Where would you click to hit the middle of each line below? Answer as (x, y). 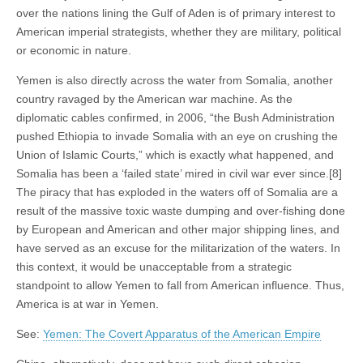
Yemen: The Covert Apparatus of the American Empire (182, 333)
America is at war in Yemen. (88, 303)
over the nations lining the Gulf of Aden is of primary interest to (176, 13)
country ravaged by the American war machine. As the (154, 98)
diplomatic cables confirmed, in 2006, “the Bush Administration (175, 117)
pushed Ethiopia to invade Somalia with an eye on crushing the (177, 136)
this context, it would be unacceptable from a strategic (154, 266)
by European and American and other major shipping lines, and (178, 229)
